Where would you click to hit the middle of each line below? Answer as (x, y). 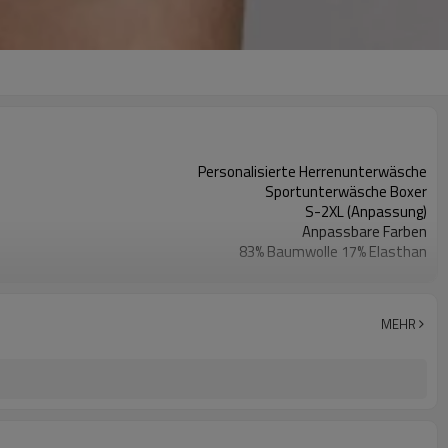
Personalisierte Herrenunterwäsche (312, 171)
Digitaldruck (390, 271)
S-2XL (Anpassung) (366, 211)
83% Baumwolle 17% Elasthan (333, 251)
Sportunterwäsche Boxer (346, 191)
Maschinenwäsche (368, 291)
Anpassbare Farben (364, 231)
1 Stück (403, 311)
